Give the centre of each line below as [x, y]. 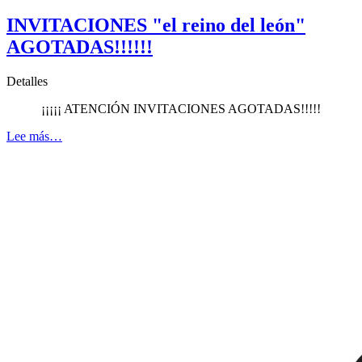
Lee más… [34, 136]
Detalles [27, 81]
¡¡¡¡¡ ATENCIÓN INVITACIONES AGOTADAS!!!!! [181, 108]
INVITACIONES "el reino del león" [156, 25]
